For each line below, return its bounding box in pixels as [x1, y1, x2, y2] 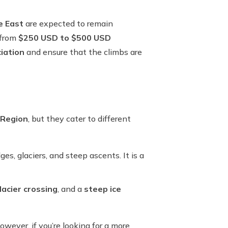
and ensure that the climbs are [24, 47, 142, 57]
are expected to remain [23, 18, 113, 28]
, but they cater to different [28, 113, 131, 124]
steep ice [84, 184, 121, 194]
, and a [58, 184, 84, 194]
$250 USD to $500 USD [18, 33, 111, 43]
